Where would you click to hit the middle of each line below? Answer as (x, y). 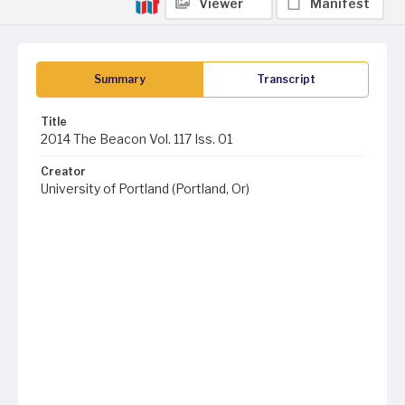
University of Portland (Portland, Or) (145, 188)
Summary (120, 79)
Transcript (286, 79)
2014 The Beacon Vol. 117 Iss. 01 (137, 139)
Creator (63, 171)
